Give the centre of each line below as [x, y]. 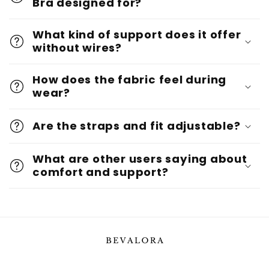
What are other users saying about [140, 159]
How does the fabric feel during [130, 79]
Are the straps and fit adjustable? [137, 125]
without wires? [77, 47]
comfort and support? [101, 172]
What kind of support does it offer [137, 34]
